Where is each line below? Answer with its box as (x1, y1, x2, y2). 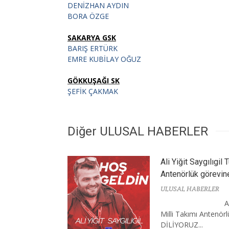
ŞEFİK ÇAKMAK (67, 86, 118, 96)
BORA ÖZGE (67, 11, 109, 21)
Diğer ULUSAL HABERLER (67, 124, 208, 139)
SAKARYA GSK (67, 32, 116, 42)
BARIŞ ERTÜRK (67, 43, 118, 53)
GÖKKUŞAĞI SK (67, 75, 120, 85)
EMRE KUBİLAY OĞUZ (67, 54, 141, 64)
